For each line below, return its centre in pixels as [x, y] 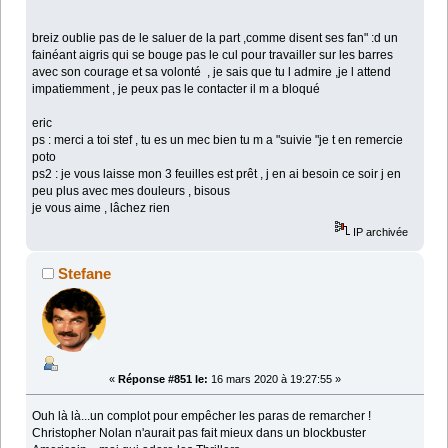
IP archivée [379, 231]
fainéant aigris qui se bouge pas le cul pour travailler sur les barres [213, 54]
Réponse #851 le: [163, 379]
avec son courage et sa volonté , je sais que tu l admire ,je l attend [212, 71]
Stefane [85, 273]
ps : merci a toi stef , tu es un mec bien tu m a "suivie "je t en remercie [218, 139]
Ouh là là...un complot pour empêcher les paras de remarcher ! [202, 415]
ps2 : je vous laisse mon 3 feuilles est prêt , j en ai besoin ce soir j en [217, 173]
